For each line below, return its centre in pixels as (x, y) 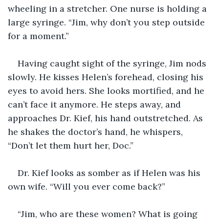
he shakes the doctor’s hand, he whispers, (97, 131)
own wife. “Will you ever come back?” (87, 186)
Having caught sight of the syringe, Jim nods (113, 63)
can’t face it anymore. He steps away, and (96, 104)
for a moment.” (38, 36)
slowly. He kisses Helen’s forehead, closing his (107, 77)
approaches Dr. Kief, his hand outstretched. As (107, 118)
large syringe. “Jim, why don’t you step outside (108, 22)
